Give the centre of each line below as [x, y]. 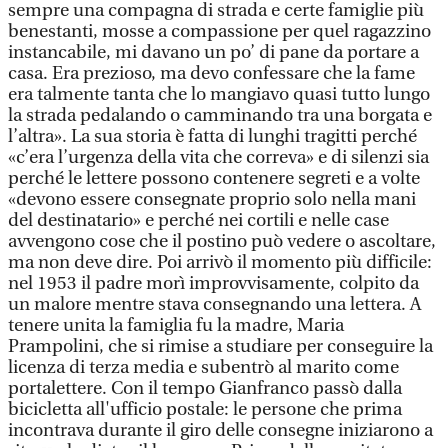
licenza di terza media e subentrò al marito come [203, 367]
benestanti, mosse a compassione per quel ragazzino [219, 31]
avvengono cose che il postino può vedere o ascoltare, [222, 241]
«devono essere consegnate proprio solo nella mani [212, 199]
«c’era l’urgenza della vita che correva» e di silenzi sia [218, 157]
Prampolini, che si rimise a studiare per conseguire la [220, 346]
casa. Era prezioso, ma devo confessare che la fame [211, 73]
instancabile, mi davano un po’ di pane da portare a [213, 52]
